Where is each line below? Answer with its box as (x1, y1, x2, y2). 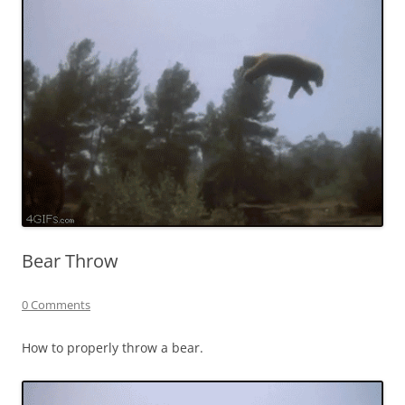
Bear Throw (22, 249, 118, 274)
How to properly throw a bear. (22, 339, 203, 357)
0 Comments (22, 297, 90, 314)
